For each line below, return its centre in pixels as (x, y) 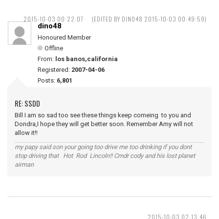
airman (24, 164)
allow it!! (26, 133)
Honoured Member (64, 37)
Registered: (55, 70)
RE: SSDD (27, 103)
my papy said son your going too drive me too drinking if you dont (103, 147)
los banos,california (87, 59)
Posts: (47, 80)
